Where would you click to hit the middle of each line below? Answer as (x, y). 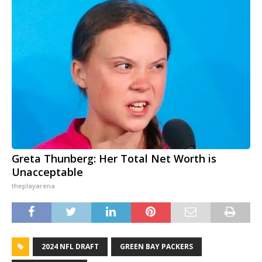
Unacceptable (47, 172)
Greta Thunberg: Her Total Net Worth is (114, 159)
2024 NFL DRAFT (70, 247)
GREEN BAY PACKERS (156, 247)
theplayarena (33, 186)
